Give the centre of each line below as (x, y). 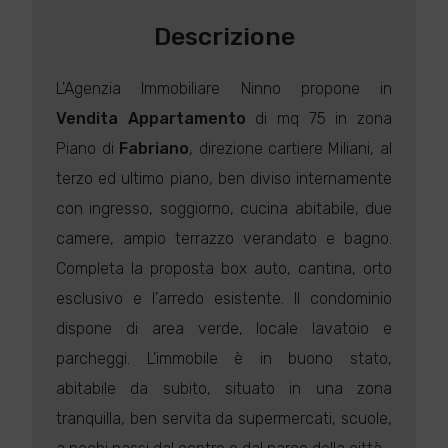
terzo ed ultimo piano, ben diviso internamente (224, 178)
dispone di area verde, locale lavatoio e (224, 328)
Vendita (87, 118)
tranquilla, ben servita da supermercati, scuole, (224, 418)
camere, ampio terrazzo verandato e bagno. (224, 238)
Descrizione (224, 36)
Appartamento (186, 118)
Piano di (88, 148)
